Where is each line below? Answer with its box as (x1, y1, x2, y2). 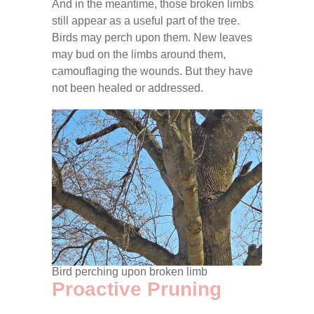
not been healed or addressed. (52, 82, 203, 95)
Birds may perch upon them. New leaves (52, 32, 252, 44)
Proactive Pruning (52, 278, 221, 301)
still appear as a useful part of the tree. (52, 15, 240, 27)
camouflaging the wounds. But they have (52, 65, 253, 78)
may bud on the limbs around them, (52, 48, 226, 61)
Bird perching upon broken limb (52, 266, 207, 278)
